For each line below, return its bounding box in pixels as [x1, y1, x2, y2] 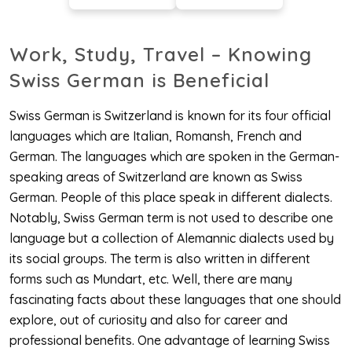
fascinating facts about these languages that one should [9, 291, 341, 307]
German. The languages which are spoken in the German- [9, 148, 339, 164]
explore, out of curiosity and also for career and [9, 311, 288, 328]
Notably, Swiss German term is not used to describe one [9, 209, 333, 225]
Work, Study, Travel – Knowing [9, 42, 312, 67]
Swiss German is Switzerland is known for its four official [9, 107, 331, 123]
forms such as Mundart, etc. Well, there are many [9, 270, 292, 287]
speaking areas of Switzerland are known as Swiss [9, 168, 302, 185]
